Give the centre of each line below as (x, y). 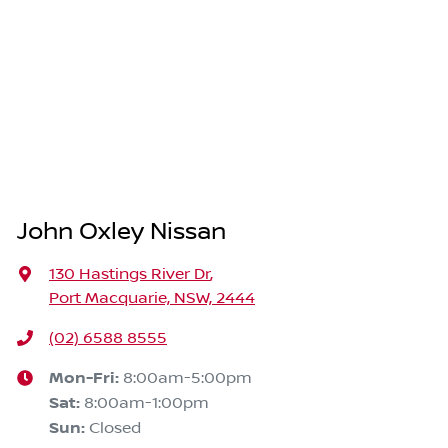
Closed (115, 427)
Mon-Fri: (86, 378)
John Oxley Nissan (121, 231)
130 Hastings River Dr (129, 273)
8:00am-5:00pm (187, 377)
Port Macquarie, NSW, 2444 (152, 297)
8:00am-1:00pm (146, 402)
